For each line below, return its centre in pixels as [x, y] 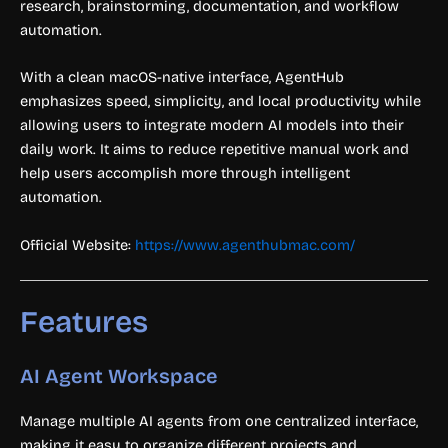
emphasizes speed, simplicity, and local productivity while [220, 101]
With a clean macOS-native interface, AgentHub [182, 77]
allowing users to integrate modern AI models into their [212, 125]
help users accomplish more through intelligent [185, 173]
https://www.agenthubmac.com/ [245, 244]
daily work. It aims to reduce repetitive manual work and [214, 149]
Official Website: [77, 244]
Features [84, 321]
